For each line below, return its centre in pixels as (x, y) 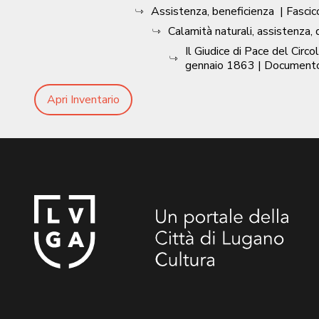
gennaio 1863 (220, 66)
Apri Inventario (83, 100)
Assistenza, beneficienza (213, 11)
